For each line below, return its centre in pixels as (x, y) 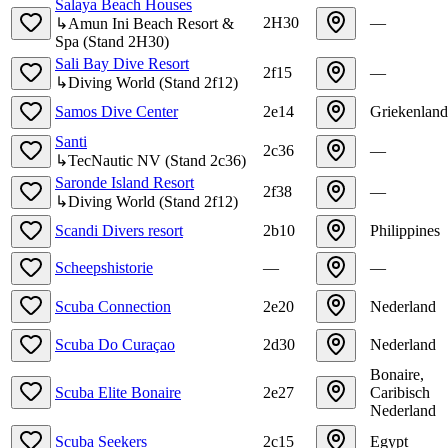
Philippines (405, 230)
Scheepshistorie (104, 267)
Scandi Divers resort (119, 230)
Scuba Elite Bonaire (118, 392)
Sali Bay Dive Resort (122, 63)
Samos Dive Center (116, 111)
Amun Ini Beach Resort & (151, 23)
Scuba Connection (113, 306)
